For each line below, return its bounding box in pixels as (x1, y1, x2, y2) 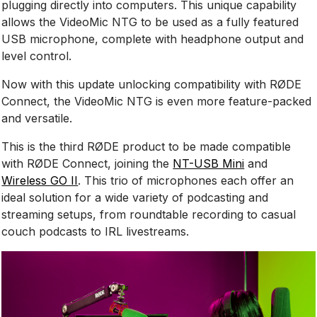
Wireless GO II (1, 173, 79, 188)
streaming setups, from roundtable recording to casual (1, 207, 296, 221)
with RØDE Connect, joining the (1, 156, 173, 171)
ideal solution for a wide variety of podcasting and (1, 190, 269, 204)
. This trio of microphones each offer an (78, 173, 294, 188)
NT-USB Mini (173, 156, 245, 171)
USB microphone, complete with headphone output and (1, 31, 304, 46)
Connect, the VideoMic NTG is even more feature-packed (1, 93, 312, 108)
